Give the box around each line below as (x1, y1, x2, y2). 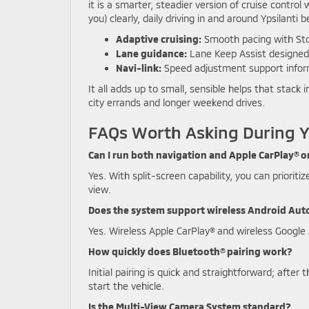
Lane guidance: (116, 48, 187, 59)
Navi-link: (116, 62, 161, 74)
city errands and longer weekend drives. (88, 97, 265, 108)
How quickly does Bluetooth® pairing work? (88, 246, 292, 257)
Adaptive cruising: (116, 33, 201, 45)
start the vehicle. (88, 280, 164, 292)
